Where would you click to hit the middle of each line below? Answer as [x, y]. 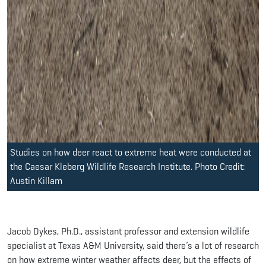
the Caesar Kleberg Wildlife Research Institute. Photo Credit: [127, 166]
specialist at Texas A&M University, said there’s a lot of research [133, 245]
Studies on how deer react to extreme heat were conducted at [131, 152]
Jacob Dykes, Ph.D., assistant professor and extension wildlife [128, 231]
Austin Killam [36, 180]
